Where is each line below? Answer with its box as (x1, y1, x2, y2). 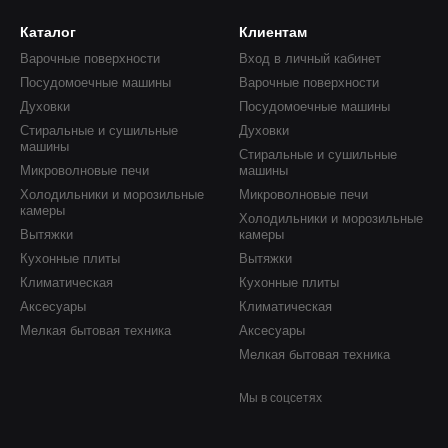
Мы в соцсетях (239, 391, 322, 405)
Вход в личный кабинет (239, 51, 381, 66)
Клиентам (239, 24, 307, 40)
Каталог (20, 24, 76, 40)
